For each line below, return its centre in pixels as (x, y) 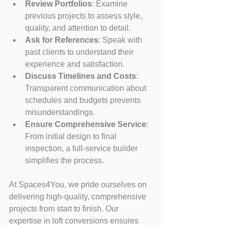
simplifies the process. (65, 160)
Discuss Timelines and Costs (81, 76)
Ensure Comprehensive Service (86, 124)
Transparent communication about (87, 88)
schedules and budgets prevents (84, 100)
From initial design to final (72, 136)
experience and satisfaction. (75, 64)
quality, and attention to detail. (78, 28)
